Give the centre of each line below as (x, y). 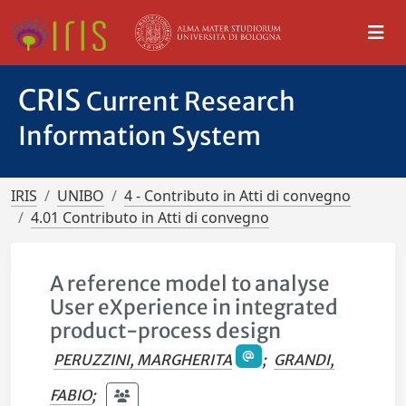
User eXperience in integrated (194, 307)
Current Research (191, 101)
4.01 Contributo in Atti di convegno (150, 217)
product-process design (166, 331)
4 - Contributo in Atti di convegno (237, 196)
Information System (140, 136)
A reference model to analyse (190, 284)
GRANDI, (304, 360)
